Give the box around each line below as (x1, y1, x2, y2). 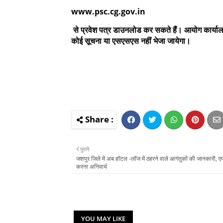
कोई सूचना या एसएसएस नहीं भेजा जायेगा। (71, 35, 193, 46)
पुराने (80, 145, 89, 153)
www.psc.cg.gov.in (71, 5, 145, 17)
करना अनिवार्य (76, 162, 107, 171)
